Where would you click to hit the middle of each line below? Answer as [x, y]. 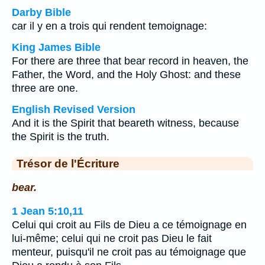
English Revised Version [74, 109]
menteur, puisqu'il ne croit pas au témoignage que [129, 252]
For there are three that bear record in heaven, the [130, 61]
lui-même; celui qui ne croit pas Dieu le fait [112, 239]
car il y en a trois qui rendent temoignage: [109, 26]
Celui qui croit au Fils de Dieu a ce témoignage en [129, 225]
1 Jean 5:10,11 [48, 211]
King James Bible [56, 47]
